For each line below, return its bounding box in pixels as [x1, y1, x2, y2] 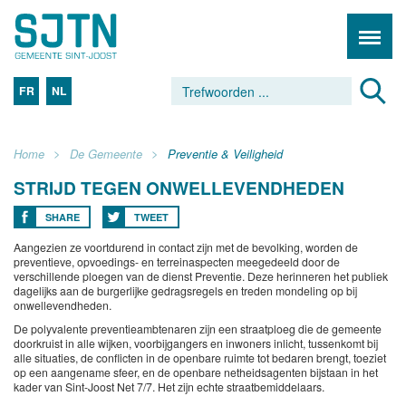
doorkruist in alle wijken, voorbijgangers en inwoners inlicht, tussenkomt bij [14, 335, 378, 351]
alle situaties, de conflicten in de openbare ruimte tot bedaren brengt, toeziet [14, 350, 386, 365]
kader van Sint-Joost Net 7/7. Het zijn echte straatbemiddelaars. [14, 379, 324, 394]
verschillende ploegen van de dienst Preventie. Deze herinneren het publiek [14, 268, 388, 284]
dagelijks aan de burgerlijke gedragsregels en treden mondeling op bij [14, 283, 357, 298]
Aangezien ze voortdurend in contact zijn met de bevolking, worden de [14, 239, 358, 255]
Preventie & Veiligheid [168, 145, 283, 162]
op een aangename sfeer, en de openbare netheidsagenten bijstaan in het [14, 364, 378, 380]
